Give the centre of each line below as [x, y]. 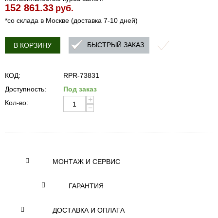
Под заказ [80, 89]
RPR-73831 [81, 75]
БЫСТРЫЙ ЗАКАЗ [116, 45]
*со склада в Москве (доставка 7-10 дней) [71, 20]
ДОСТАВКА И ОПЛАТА [89, 210]
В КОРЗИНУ [33, 45]
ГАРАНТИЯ [86, 186]
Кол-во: [17, 103]
